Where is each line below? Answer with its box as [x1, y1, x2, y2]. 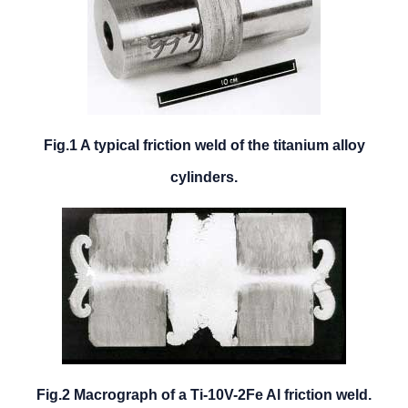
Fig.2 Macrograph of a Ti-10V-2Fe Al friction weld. [36, 386, 372, 403]
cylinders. [170, 168, 238, 185]
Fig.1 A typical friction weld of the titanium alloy [43, 137, 365, 153]
